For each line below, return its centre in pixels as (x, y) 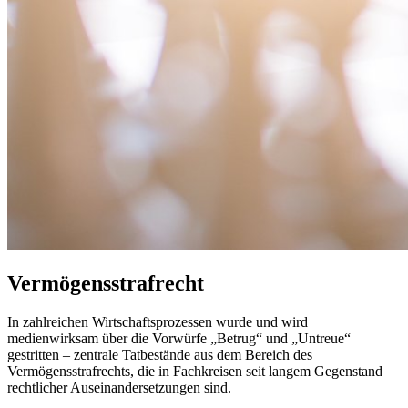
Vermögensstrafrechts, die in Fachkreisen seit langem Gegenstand (195, 371)
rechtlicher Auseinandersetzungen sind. (119, 387)
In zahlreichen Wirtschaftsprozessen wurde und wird (158, 321)
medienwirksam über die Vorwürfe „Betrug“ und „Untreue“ (179, 338)
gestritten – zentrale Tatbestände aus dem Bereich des (160, 354)
